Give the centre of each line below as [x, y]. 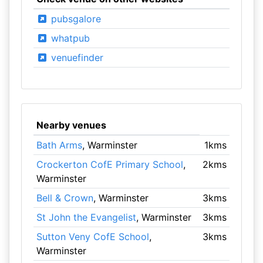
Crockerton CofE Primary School [109, 164]
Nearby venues [71, 125]
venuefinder [75, 58]
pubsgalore [74, 19]
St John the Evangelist [86, 217]
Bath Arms [59, 145]
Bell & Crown [65, 198]
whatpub [69, 38]
